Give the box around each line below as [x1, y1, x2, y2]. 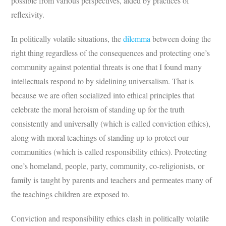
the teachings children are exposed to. [11, 188, 133, 199]
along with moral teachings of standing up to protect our [11, 132, 189, 143]
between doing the [150, 33, 211, 44]
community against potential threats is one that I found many [11, 61, 202, 72]
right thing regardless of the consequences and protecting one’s [11, 47, 210, 58]
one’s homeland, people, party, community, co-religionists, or [11, 160, 205, 171]
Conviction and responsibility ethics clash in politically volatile [11, 212, 209, 223]
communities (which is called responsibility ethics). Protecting [11, 146, 207, 157]
